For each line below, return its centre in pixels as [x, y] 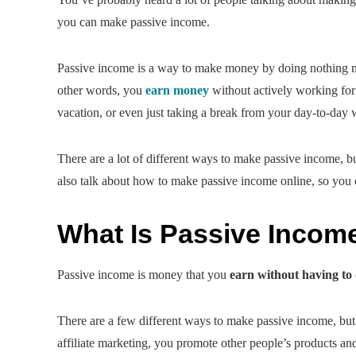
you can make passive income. [133, 21]
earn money [177, 90]
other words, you [101, 90]
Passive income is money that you [143, 274]
